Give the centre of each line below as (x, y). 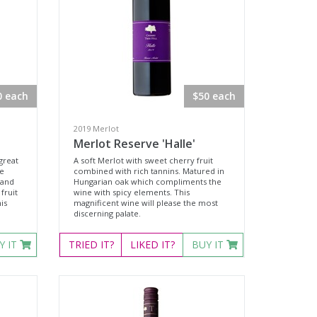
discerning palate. (108, 213)
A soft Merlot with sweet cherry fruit (144, 160)
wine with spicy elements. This (132, 192)
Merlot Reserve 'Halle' (135, 144)
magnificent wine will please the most (146, 203)
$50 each (214, 96)
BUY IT (209, 244)
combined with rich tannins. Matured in (149, 171)
